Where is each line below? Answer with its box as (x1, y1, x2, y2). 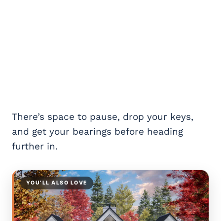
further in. (12, 141, 58, 152)
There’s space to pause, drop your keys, (12, 111, 193, 123)
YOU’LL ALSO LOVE (26, 180, 87, 186)
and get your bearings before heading (12, 126, 183, 138)
